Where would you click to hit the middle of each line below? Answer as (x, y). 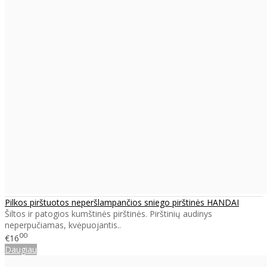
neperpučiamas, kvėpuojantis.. (63, 225)
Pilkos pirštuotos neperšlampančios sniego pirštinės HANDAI (122, 203)
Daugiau (21, 249)
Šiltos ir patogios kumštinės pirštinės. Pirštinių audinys (108, 214)
